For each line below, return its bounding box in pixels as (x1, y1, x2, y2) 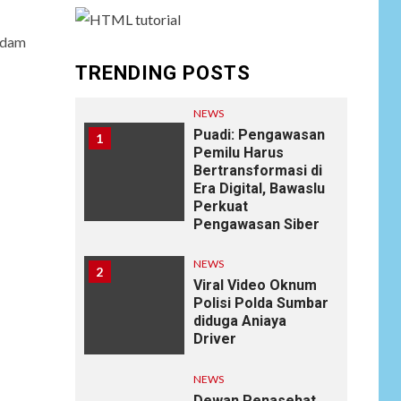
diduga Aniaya (192, 312, 286, 330)
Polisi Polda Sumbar (192, 294, 328, 312)
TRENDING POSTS (74, 61, 251, 84)
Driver (192, 330, 236, 348)
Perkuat (192, 197, 248, 215)
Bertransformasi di (192, 161, 322, 179)
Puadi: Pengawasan (192, 125, 325, 143)
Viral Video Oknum (192, 277, 317, 294)
